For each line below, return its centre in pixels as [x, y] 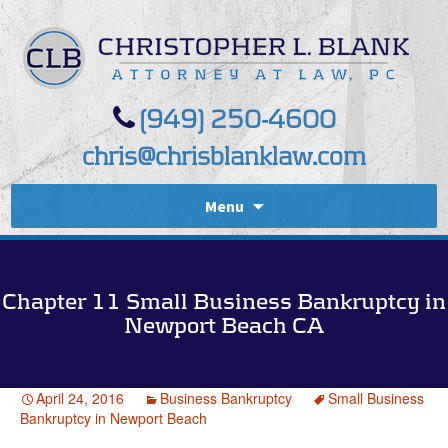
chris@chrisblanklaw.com [224, 156]
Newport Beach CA [224, 325]
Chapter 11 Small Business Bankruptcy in [224, 301]
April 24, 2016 [80, 397]
